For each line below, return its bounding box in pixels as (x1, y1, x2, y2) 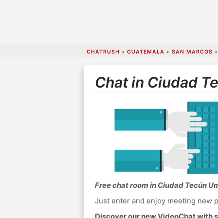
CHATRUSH (86, 48, 120, 55)
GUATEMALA (127, 48, 164, 55)
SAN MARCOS (171, 48, 213, 55)
